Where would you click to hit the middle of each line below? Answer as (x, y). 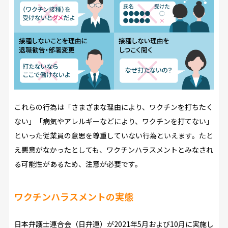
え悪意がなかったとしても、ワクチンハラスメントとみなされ (113, 150)
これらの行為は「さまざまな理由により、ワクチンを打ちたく (113, 107)
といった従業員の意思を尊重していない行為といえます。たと (113, 136)
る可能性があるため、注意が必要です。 (78, 164)
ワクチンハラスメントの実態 (74, 197)
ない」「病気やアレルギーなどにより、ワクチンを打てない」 (113, 121)
